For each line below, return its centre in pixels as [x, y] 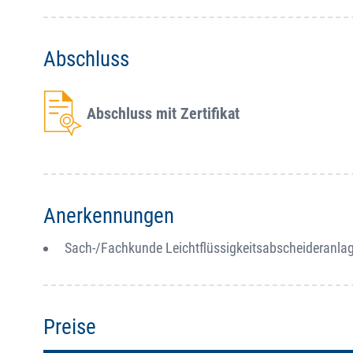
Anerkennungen [109, 216]
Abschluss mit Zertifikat [163, 114]
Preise [70, 327]
